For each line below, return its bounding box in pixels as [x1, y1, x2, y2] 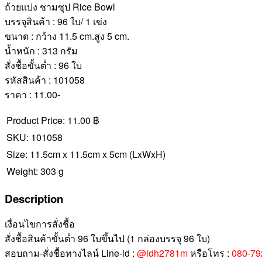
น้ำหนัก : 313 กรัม [5, 43, 78, 57]
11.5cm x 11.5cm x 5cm [30, 147, 129, 161]
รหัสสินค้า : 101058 [5, 73, 85, 87]
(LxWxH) [129, 147, 166, 161]
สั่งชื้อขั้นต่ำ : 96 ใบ [5, 58, 82, 72]
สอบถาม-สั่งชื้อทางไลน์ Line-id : [5, 246, 137, 260]
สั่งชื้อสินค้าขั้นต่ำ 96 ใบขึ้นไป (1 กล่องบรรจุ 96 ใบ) [5, 232, 210, 246]
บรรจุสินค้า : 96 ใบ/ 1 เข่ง [5, 14, 107, 28]
